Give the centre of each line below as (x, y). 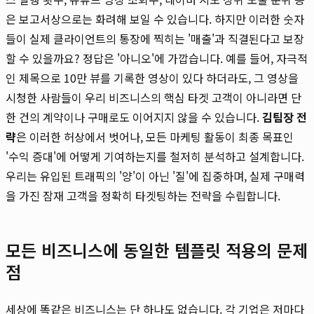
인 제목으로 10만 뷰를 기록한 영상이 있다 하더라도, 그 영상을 (152, 77)
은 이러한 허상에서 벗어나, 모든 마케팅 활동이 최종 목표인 (155, 136)
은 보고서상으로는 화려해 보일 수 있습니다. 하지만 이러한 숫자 (155, 19)
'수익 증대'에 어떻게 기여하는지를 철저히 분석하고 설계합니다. (155, 156)
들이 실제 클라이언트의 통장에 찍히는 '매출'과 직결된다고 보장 (155, 38)
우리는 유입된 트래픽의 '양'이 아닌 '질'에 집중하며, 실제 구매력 (155, 176)
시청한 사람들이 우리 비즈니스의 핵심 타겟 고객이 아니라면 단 (153, 97)
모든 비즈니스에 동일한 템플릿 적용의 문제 (157, 250)
